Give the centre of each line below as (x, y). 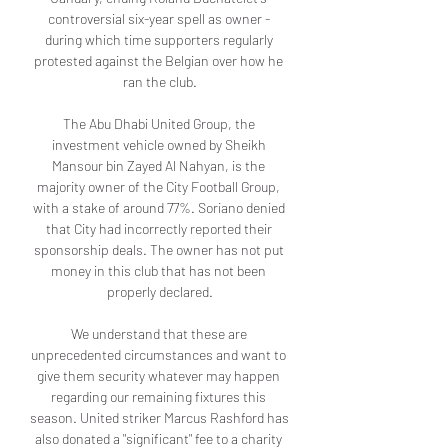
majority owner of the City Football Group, (158, 187)
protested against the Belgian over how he (158, 61)
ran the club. (160, 82)
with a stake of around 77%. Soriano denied (158, 208)
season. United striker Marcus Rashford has (159, 418)
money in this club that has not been (158, 271)
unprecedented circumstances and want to (158, 355)
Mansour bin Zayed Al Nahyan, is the (158, 166)
